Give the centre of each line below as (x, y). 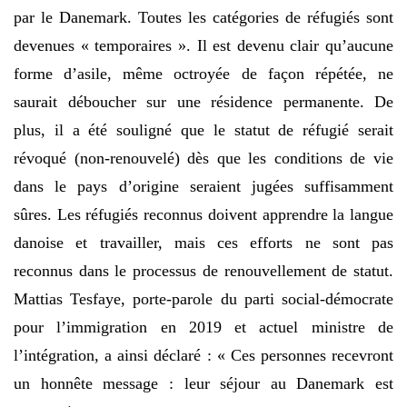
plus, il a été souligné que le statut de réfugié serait (203, 129)
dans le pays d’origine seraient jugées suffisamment (203, 186)
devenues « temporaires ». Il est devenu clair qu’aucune (203, 45)
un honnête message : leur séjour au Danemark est (203, 383)
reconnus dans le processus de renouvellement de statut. (203, 270)
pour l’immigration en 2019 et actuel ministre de (203, 327)
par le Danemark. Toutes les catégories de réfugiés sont (203, 17)
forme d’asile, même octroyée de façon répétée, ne (203, 73)
